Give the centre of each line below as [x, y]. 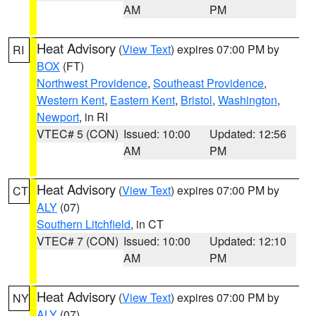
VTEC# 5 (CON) [78, 134]
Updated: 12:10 [248, 241]
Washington [248, 100]
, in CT [147, 224]
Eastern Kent [142, 100]
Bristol [196, 100]
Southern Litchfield [84, 224]
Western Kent [71, 100]
